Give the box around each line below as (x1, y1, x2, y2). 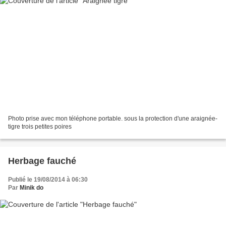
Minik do (20, 184, 43, 192)
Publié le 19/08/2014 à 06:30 (8, 176, 88, 184)
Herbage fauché (8, 156, 76, 166)
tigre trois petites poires (8, 123, 72, 131)
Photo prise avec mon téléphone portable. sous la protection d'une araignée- (8, 115, 217, 123)
